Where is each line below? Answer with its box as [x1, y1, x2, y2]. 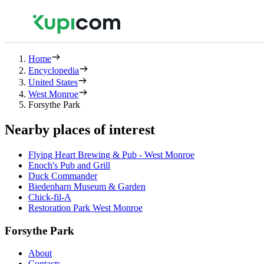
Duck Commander [28, 170, 97, 181]
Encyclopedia [28, 65, 79, 75]
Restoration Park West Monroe [28, 202, 143, 213]
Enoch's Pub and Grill [28, 160, 110, 170]
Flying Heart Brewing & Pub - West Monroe [28, 149, 194, 160]
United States [28, 77, 78, 87]
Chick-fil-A [28, 192, 71, 202]
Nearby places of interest [5, 121, 155, 137]
